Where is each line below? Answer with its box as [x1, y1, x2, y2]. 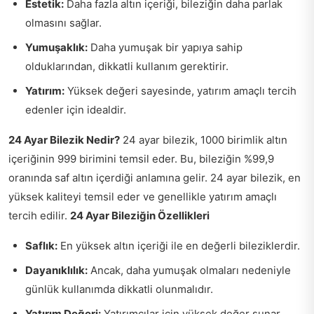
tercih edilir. [8, 209, 70, 222]
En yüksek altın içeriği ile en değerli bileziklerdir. [57, 239, 300, 252]
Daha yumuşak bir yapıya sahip [88, 41, 243, 54]
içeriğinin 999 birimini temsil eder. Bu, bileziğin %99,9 [8, 152, 274, 165]
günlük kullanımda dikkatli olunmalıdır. [25, 282, 213, 296]
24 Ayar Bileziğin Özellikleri [70, 209, 210, 222]
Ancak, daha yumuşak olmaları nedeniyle [88, 264, 291, 277]
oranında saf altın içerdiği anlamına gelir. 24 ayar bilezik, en [8, 171, 301, 184]
